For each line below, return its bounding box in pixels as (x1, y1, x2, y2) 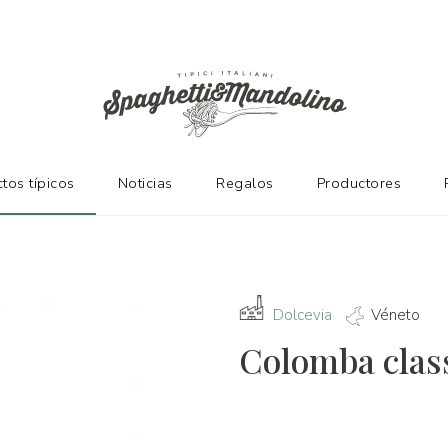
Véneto (371, 305, 420, 325)
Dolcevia (273, 305, 332, 325)
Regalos (216, 173, 274, 194)
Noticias (117, 173, 173, 194)
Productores (316, 173, 402, 194)
